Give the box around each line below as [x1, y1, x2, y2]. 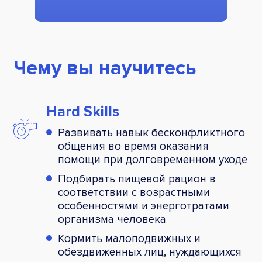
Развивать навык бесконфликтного [58, 126, 245, 140]
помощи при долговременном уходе [58, 153, 247, 167]
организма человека [58, 212, 166, 226]
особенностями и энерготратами [58, 199, 229, 213]
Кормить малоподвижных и [58, 232, 201, 246]
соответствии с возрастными [58, 185, 210, 199]
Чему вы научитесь [13, 56, 196, 80]
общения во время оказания [58, 139, 209, 153]
